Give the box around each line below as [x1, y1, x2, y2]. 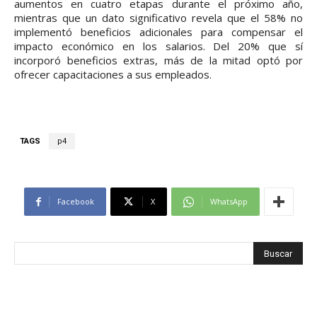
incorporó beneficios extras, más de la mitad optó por [14, 52, 303, 67]
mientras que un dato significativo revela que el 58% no [14, 10, 303, 25]
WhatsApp [209, 195, 248, 207]
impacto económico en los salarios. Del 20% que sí [14, 38, 303, 53]
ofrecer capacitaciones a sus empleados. [14, 67, 212, 81]
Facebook [57, 195, 94, 207]
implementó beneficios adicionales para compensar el [14, 24, 303, 39]
